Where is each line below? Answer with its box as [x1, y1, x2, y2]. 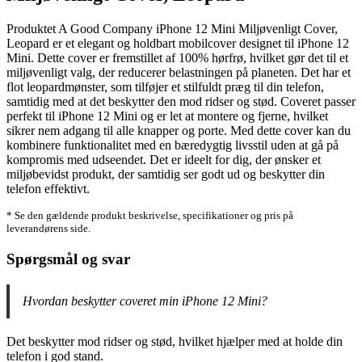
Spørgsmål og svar [6, 250, 130, 267]
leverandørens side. [6, 221, 90, 234]
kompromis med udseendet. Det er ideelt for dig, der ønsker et [6, 152, 321, 166]
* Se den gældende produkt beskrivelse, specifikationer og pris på [6, 208, 293, 221]
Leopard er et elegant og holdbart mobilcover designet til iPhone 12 [6, 36, 349, 50]
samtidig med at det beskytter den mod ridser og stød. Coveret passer [6, 94, 356, 108]
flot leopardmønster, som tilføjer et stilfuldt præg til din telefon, [6, 79, 324, 94]
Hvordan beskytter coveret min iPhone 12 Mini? [23, 293, 267, 308]
